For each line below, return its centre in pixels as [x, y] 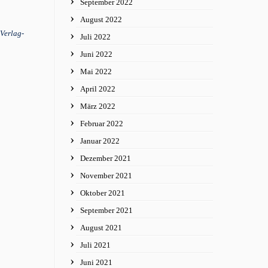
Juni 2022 [96, 54]
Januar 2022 [100, 141]
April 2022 [98, 89]
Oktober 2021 [103, 193]
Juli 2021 [95, 245]
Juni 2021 [96, 262]
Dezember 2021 [106, 158]
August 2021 [101, 228]
